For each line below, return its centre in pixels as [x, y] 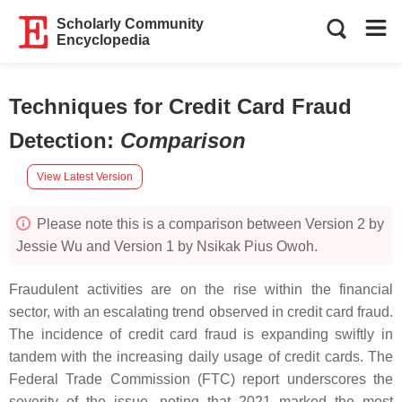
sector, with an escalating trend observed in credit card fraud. [201, 312]
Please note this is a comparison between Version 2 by [209, 224]
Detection [58, 140]
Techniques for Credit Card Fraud [180, 106]
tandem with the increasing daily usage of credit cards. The [201, 357]
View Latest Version [85, 176]
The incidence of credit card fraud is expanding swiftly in [201, 334]
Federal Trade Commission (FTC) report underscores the [201, 379]
